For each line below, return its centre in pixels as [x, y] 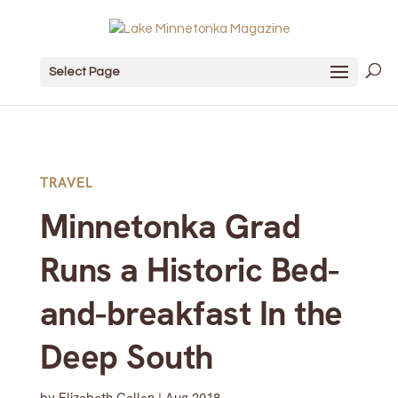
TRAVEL [66, 183]
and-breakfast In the [191, 314]
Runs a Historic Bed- [189, 270]
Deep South [126, 357]
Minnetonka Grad [170, 227]
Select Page [84, 72]
